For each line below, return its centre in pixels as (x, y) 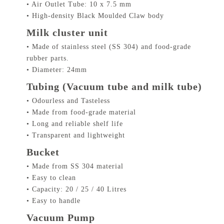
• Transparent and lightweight (76, 135)
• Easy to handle (53, 201)
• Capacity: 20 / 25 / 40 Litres (76, 189)
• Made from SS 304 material (75, 166)
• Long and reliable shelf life (75, 124)
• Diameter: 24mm (57, 70)
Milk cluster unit (67, 33)
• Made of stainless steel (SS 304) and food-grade (109, 47)
